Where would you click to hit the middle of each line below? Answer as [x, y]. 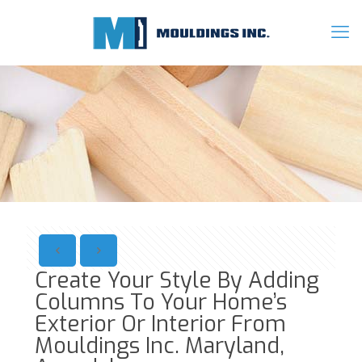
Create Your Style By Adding [177, 280]
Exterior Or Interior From [160, 324]
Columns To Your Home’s [161, 302]
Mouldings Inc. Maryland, [160, 346]
